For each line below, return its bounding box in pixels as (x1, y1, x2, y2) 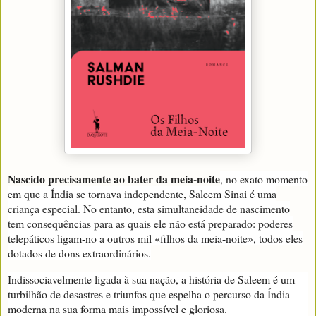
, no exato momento (220, 171, 308, 187)
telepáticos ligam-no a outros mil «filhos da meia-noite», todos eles (8, 231, 303, 246)
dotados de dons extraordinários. (8, 245, 151, 261)
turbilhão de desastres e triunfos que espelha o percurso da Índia (8, 286, 290, 302)
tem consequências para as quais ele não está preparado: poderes (8, 216, 293, 231)
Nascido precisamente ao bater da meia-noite (8, 171, 220, 188)
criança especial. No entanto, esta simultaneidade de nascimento (8, 201, 290, 217)
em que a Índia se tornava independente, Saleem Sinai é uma (8, 186, 276, 202)
